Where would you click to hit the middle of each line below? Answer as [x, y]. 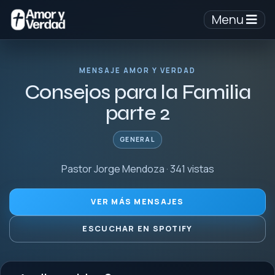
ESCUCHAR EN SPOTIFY [137, 229]
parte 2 [137, 113]
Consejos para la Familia [137, 92]
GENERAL [137, 139]
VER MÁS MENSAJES [137, 202]
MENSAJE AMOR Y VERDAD [137, 70]
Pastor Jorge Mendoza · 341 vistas [137, 169]
